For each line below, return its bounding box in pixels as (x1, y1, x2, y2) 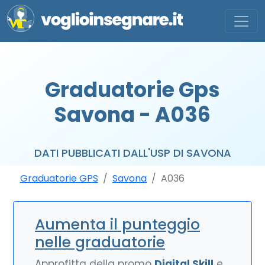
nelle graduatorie (35, 232, 165, 253)
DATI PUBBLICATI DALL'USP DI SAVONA (34, 146, 231, 160)
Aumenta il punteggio (35, 214, 200, 235)
